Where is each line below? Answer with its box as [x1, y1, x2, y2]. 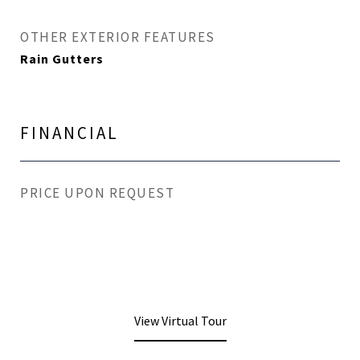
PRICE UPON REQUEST [20, 184, 174, 202]
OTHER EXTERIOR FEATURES [20, 28, 215, 46]
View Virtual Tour [133, 313, 227, 329]
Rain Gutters [20, 51, 104, 67]
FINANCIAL [20, 122, 119, 144]
